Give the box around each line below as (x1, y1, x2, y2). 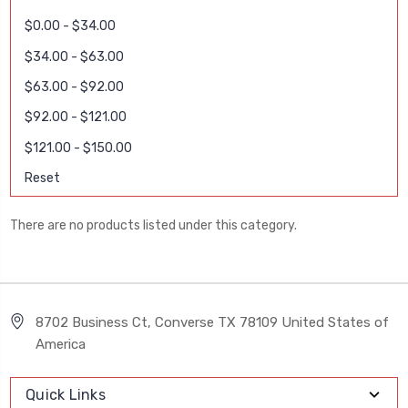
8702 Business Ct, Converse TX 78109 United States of (36, 314, 390, 331)
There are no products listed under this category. (10, 218, 297, 234)
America (36, 336, 87, 353)
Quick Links (25, 386, 106, 404)
